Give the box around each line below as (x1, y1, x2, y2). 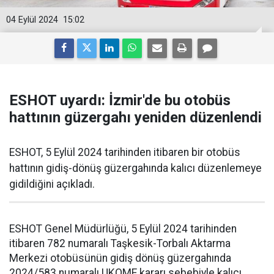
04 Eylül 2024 (6, 15, 58, 25)
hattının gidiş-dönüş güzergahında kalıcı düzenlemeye (9, 162, 262, 174)
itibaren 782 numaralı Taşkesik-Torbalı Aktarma (9, 237, 231, 250)
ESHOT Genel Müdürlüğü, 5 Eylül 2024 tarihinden (9, 223, 237, 235)
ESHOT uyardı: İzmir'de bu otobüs (9, 92, 231, 109)
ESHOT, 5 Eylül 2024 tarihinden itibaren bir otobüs (9, 146, 240, 158)
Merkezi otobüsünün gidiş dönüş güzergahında (9, 252, 231, 264)
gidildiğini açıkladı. (9, 178, 95, 190)
